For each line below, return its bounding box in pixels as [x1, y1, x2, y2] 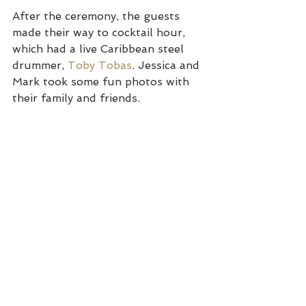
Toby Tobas [68, 58, 132, 72]
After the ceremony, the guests [12, 9, 183, 23]
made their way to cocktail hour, [12, 25, 189, 39]
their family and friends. [12, 91, 140, 105]
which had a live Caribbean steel [12, 42, 187, 55]
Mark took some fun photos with [12, 74, 193, 88]
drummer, [12, 58, 68, 72]
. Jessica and [132, 58, 203, 72]
